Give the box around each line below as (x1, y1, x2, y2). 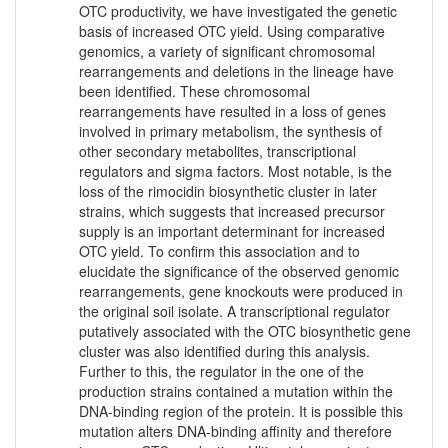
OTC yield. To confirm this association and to (79, 241, 360, 262)
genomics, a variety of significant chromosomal (79, 41, 375, 62)
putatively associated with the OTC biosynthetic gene (79, 321, 411, 342)
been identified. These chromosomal (79, 81, 310, 102)
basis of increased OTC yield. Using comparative (79, 21, 385, 42)
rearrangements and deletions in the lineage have (79, 61, 394, 82)
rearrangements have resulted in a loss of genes (79, 101, 386, 122)
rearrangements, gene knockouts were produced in (79, 281, 403, 302)
